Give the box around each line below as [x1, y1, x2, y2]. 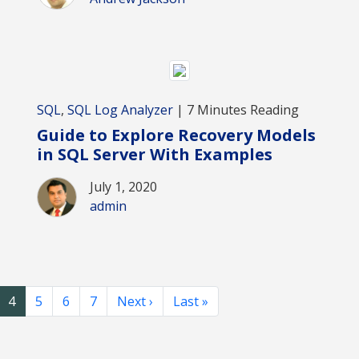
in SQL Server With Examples [37, 143, 272, 165]
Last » [173, 292, 208, 310]
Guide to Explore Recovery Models [37, 123, 316, 146]
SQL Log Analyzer [67, 100, 173, 119]
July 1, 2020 [90, 177, 157, 196]
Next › [117, 292, 153, 310]
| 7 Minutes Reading [173, 100, 299, 119]
